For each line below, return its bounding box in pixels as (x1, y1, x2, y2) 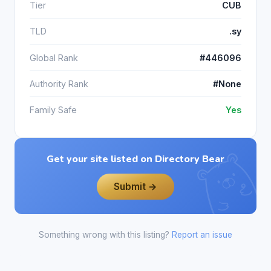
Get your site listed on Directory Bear (47, 152, 224, 166)
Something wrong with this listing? (39, 230, 172, 240)
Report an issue (172, 230, 232, 240)
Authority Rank (30, 78, 88, 89)
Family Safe (30, 105, 77, 116)
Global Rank (30, 52, 78, 63)
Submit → (114, 180, 157, 192)
